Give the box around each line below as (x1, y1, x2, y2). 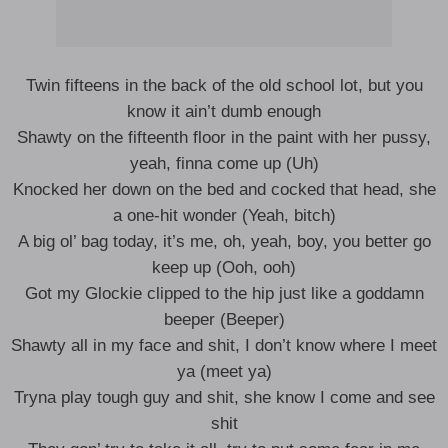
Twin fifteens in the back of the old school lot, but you (25, 76, 423, 95)
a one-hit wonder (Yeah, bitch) (112, 206, 336, 225)
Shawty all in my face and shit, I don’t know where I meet (11, 336, 437, 355)
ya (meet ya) (176, 362, 272, 381)
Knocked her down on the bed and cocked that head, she (12, 180, 436, 199)
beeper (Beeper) (163, 310, 285, 329)
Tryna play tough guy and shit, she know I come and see (13, 388, 435, 407)
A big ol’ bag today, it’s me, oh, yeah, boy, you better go (17, 232, 431, 251)
